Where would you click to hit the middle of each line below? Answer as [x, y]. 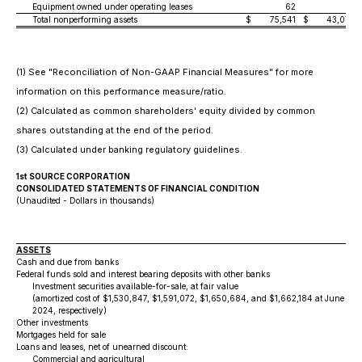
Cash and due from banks [67, 262]
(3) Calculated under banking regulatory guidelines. [129, 149]
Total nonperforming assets [85, 19]
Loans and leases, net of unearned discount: [102, 347]
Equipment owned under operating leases [112, 6]
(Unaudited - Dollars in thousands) [85, 200]
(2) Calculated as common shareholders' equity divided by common [166, 111]
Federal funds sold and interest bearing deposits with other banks [143, 274]
